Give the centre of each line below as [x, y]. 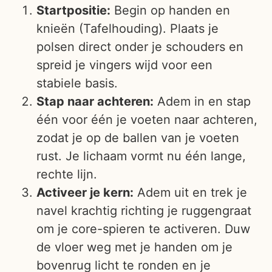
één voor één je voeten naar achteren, [147, 119]
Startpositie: [73, 10]
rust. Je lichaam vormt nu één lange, [141, 156]
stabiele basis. [77, 83]
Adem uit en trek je [190, 192]
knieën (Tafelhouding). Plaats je [127, 28]
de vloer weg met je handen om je [134, 247]
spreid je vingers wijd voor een [124, 65]
